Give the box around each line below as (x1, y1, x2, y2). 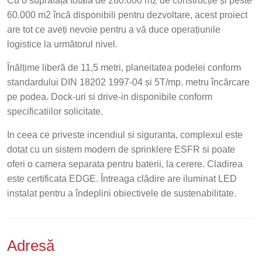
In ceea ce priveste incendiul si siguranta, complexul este (7, 130, 243, 140)
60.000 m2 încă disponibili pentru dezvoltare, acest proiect (7, 10, 247, 20)
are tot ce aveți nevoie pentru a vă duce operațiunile (7, 25, 220, 35)
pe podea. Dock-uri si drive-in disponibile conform (7, 92, 212, 102)
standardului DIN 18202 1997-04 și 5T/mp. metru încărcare (7, 77, 250, 87)
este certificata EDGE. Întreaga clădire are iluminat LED (7, 174, 237, 184)
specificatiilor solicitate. (7, 106, 103, 116)
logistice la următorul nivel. (7, 39, 118, 49)
